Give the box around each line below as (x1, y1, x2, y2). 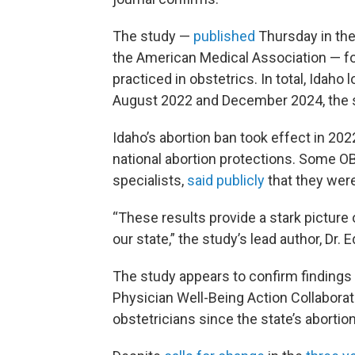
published (193, 28, 255, 45)
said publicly (187, 172, 265, 189)
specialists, (113, 172, 187, 189)
